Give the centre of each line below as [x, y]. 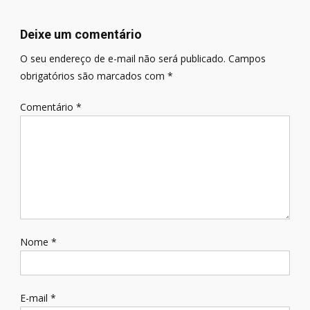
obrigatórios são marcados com [93, 76]
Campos [247, 58]
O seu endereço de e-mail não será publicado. [122, 58]
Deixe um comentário [81, 34]
